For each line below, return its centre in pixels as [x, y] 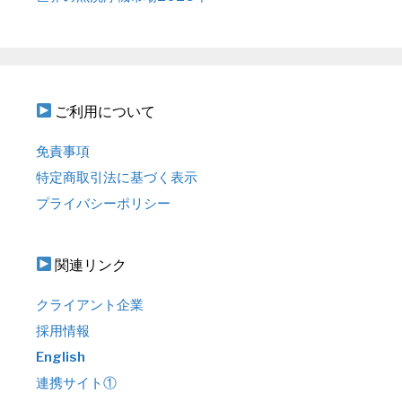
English [61, 357]
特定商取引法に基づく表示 [117, 177]
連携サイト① [76, 383]
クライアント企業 [90, 305]
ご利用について [104, 111]
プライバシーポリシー [103, 203]
